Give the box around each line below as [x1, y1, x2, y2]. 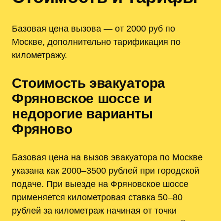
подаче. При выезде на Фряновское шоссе [12, 179, 188, 189]
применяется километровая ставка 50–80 [12, 192, 183, 203]
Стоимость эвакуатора [12, 75, 166, 91]
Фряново [12, 121, 73, 137]
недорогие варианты [12, 106, 153, 122]
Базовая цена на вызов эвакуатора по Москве [12, 152, 203, 163]
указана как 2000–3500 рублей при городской [12, 165, 199, 176]
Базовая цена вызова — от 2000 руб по [12, 23, 175, 34]
